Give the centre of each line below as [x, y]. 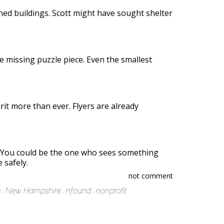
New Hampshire [33, 191]
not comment [151, 176]
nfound [78, 191]
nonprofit [111, 191]
